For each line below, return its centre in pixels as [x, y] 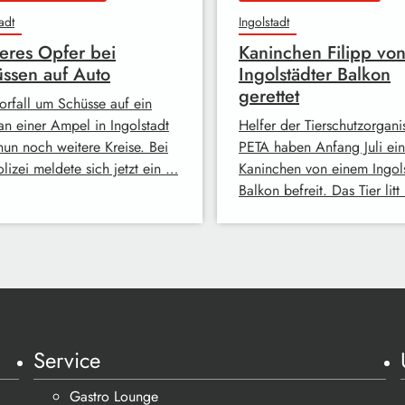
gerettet [269, 96]
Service [67, 360]
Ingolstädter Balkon [315, 74]
